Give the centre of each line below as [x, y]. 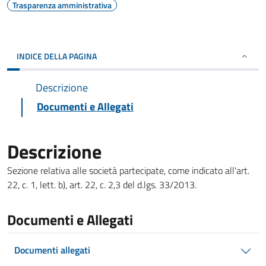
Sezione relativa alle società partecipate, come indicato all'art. [128, 170]
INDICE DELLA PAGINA [57, 56]
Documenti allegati [52, 250]
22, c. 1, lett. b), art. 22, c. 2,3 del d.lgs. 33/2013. [102, 185]
